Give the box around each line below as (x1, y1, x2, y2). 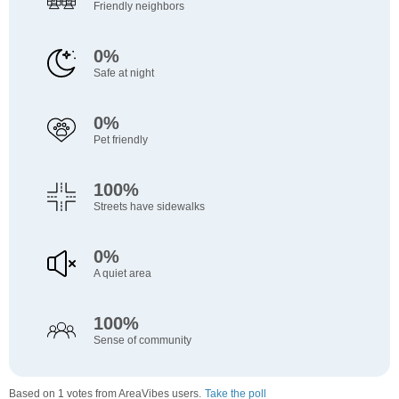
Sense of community (93, 334, 191, 347)
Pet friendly (93, 134, 148, 147)
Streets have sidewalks (93, 200, 205, 214)
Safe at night (93, 67, 154, 80)
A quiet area (93, 267, 151, 281)
